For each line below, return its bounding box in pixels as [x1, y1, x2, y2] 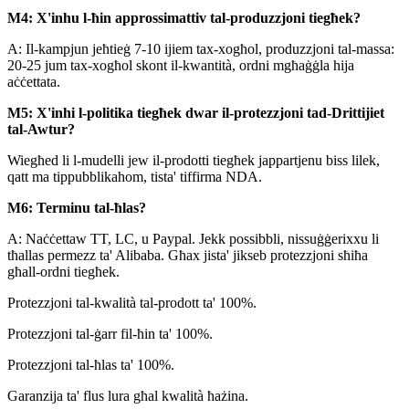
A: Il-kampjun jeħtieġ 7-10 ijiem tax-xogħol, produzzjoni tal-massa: [7, 41, 394, 58]
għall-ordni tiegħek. [7, 264, 120, 280]
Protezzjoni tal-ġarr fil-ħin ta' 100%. [7, 326, 213, 342]
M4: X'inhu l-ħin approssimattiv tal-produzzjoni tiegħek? [7, 10, 361, 26]
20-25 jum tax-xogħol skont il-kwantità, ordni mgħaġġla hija [7, 58, 354, 74]
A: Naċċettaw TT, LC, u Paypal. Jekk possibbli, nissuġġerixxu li [7, 231, 379, 247]
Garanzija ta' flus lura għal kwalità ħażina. [7, 388, 248, 404]
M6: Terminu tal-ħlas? [7, 200, 146, 216]
